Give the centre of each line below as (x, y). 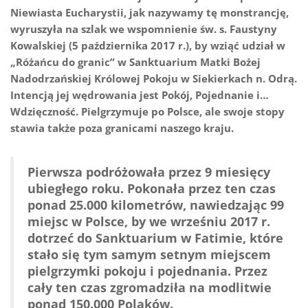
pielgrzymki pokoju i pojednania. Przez (147, 271)
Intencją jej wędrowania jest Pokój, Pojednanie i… (140, 95)
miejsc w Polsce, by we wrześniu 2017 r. (149, 222)
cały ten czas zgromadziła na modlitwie (150, 288)
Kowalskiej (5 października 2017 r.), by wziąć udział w (148, 46)
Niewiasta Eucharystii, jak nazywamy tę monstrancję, (150, 13)
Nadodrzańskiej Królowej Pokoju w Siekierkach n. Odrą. (154, 79)
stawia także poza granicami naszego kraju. (122, 128)
